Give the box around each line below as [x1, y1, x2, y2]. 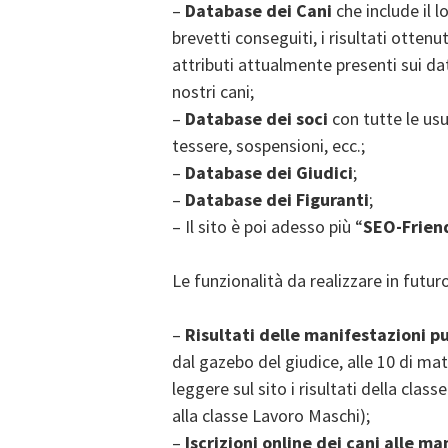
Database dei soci [185, 107, 328, 130]
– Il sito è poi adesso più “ [172, 215, 363, 238]
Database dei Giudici [185, 161, 353, 184]
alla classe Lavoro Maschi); [172, 404, 370, 427]
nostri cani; [172, 80, 254, 103]
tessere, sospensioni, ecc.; [172, 134, 365, 157]
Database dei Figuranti [185, 188, 369, 211]
